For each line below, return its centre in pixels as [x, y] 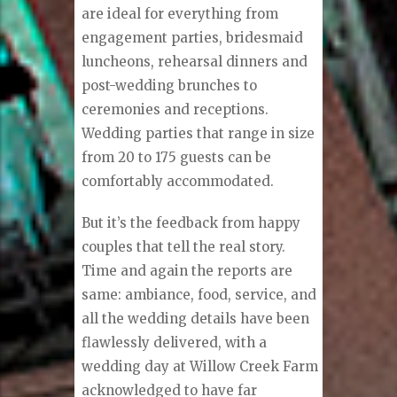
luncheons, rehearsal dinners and [195, 61]
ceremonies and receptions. [175, 109]
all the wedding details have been [196, 318]
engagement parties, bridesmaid [193, 37]
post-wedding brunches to [170, 85]
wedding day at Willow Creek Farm [200, 366]
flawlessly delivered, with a [175, 342]
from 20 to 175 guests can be [177, 157]
